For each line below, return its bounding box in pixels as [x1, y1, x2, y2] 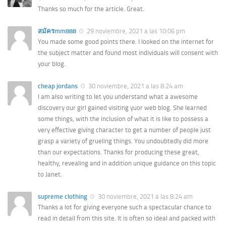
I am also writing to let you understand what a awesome [38, 93, 198, 101]
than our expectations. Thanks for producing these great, [38, 148, 199, 156]
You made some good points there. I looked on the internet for [38, 37, 214, 45]
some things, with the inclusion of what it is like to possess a [38, 115, 208, 123]
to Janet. [38, 171, 62, 179]
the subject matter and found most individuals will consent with [38, 48, 218, 56]
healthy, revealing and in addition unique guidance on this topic [38, 159, 216, 167]
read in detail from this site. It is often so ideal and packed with [38, 214, 215, 222]
